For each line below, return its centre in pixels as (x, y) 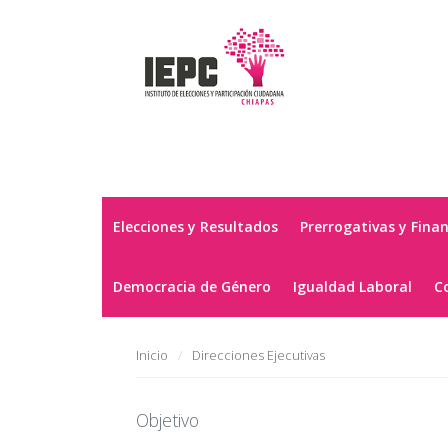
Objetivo (168, 420)
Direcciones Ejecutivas (259, 355)
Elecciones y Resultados (195, 226)
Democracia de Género (192, 286)
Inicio (152, 355)
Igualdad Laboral (352, 286)
